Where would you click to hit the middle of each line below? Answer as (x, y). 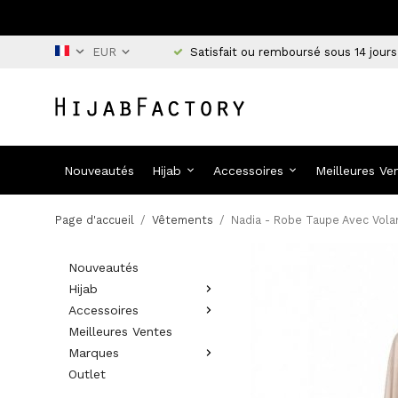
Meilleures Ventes (120, 331)
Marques (94, 353)
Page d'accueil (95, 220)
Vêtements (183, 220)
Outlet (87, 374)
